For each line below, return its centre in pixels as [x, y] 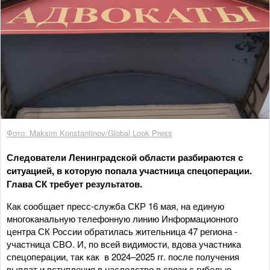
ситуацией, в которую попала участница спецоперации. [129, 170]
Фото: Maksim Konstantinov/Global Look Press [89, 133]
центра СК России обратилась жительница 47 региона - [123, 231]
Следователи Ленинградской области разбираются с [125, 157]
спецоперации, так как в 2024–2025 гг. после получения [123, 256]
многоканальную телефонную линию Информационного [122, 218]
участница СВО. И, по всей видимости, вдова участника [124, 243]
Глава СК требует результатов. [74, 184]
